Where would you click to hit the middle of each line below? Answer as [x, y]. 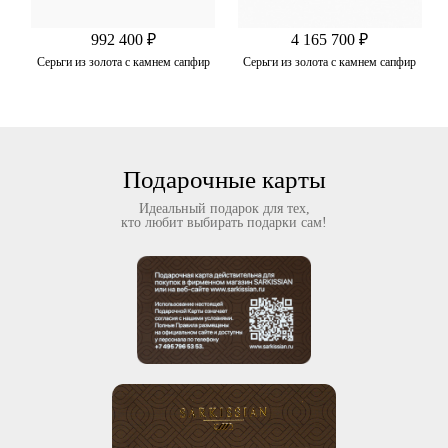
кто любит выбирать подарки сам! [224, 222]
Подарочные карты [224, 179]
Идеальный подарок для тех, [224, 208]
